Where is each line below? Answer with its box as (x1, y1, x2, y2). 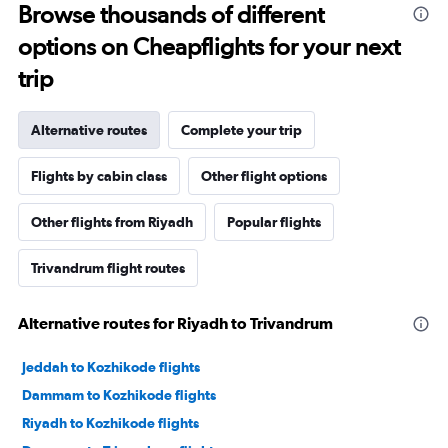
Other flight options (201, 168, 327, 185)
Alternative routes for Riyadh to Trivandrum (18, 314, 333, 333)
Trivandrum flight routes (31, 260, 185, 277)
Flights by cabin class (31, 168, 167, 185)
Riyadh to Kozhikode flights (22, 415, 199, 432)
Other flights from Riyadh (31, 214, 193, 231)
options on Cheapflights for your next (18, 32, 400, 62)
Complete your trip (181, 122, 302, 139)
